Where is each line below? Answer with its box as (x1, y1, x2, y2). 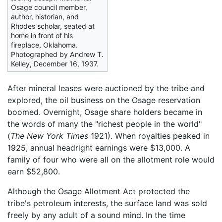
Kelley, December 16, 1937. (11, 59, 99, 68)
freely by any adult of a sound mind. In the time (7, 210, 185, 221)
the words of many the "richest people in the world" (7, 119, 202, 129)
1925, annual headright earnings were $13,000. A (7, 143, 190, 153)
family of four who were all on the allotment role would (7, 155, 215, 165)
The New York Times (10, 131, 88, 141)
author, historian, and (11, 12, 79, 21)
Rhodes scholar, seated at (11, 22, 95, 31)
